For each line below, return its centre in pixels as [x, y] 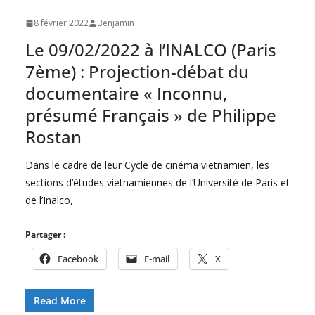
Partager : [45, 235]
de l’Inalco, [49, 200]
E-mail [157, 259]
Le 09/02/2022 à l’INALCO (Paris [151, 50]
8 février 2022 [61, 23]
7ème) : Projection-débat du [137, 72]
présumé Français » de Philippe [151, 115]
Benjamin [116, 23]
